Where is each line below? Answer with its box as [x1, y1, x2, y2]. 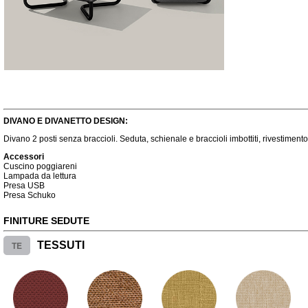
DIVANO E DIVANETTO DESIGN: [3, 116, 128, 126]
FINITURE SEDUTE [3, 215, 89, 226]
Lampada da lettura [3, 171, 76, 181]
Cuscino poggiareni [3, 162, 77, 171]
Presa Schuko [3, 190, 56, 200]
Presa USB [3, 181, 45, 190]
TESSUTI [37, 239, 85, 251]
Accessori [3, 152, 44, 162]
